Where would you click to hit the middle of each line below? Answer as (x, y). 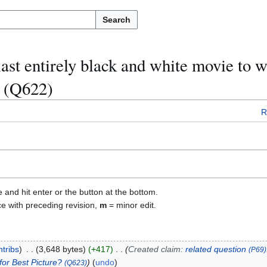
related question (215, 249)
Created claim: (156, 249)
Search (117, 20)
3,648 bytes (60, 249)
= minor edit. (131, 205)
